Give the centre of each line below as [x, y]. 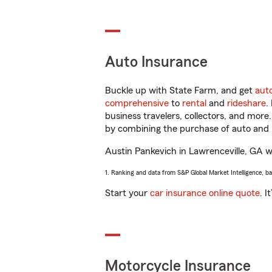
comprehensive [137, 103]
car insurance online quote [205, 193]
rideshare [246, 103]
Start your [127, 193]
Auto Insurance [156, 62]
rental [194, 103]
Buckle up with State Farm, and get [180, 90]
